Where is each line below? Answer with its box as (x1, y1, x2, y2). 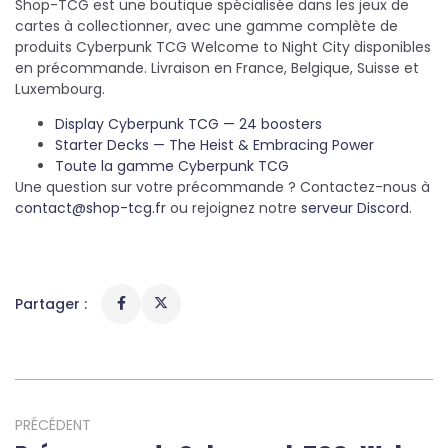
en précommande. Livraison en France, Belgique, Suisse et (15, 58, 419, 78)
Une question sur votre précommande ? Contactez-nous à (15, 177, 430, 197)
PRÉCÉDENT (15, 415, 91, 435)
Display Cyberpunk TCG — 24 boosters (55, 114, 322, 134)
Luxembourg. (15, 79, 105, 99)
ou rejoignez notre (166, 198, 301, 218)
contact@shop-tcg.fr (15, 198, 166, 218)
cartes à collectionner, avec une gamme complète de (15, 16, 398, 36)
